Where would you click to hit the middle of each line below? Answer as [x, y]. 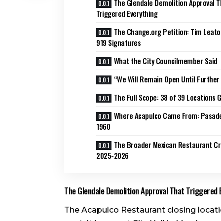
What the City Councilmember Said [166, 60]
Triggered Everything [127, 13]
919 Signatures [118, 42]
